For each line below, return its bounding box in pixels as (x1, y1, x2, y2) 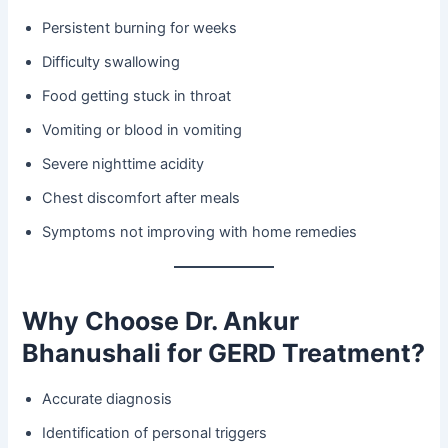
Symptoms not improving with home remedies (42, 223, 358, 242)
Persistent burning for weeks (42, 19, 238, 38)
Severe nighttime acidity (42, 155, 205, 174)
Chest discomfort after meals (42, 189, 241, 208)
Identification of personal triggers (42, 423, 268, 442)
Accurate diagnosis (42, 389, 173, 408)
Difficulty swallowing (42, 53, 181, 72)
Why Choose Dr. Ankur (22, 306, 300, 337)
